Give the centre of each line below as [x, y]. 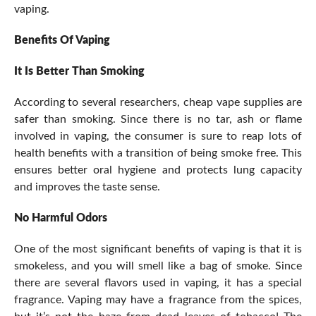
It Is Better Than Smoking [79, 72]
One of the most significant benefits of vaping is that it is [158, 249]
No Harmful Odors [60, 218]
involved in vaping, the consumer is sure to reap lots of [158, 136]
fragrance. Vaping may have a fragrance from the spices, [158, 300]
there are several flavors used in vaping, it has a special [158, 283]
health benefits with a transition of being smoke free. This [158, 153]
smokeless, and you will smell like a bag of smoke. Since [158, 266]
